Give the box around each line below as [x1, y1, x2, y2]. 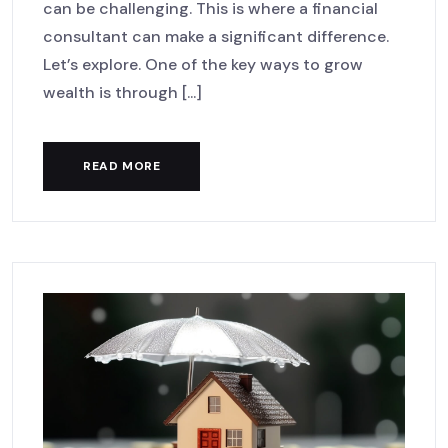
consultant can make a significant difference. [43, 25, 389, 47]
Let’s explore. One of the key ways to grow [43, 53, 363, 75]
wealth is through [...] [43, 81, 202, 103]
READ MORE [83, 157, 161, 174]
